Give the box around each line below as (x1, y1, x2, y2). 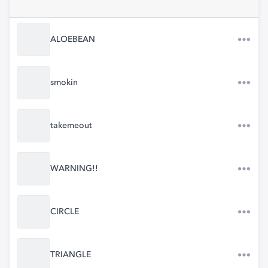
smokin (50, 78, 78, 87)
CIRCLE (50, 208, 79, 216)
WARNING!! (50, 165, 98, 173)
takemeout (50, 121, 92, 130)
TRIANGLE (50, 251, 91, 259)
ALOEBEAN (50, 35, 95, 44)
